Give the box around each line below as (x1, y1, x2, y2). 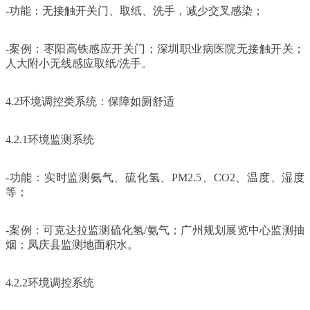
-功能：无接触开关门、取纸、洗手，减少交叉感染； (6, 4, 264, 17)
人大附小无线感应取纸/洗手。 (6, 57, 152, 69)
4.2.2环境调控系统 (6, 276, 94, 289)
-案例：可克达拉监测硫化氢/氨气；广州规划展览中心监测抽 (6, 224, 304, 236)
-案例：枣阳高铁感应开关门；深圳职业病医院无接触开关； (6, 42, 304, 55)
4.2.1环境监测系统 (6, 133, 94, 145)
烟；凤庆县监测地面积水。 (6, 238, 138, 250)
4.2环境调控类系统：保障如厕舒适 (6, 95, 174, 107)
